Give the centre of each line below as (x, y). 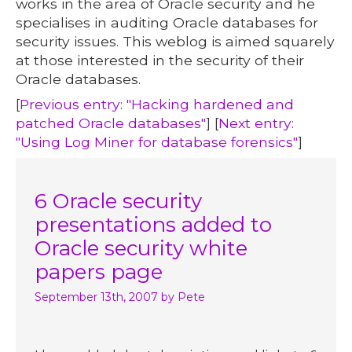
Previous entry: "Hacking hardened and (157, 104)
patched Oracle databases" (111, 123)
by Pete (183, 297)
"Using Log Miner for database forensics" (157, 141)
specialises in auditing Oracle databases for (167, 22)
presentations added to (154, 224)
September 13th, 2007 (97, 297)
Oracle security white (141, 248)
